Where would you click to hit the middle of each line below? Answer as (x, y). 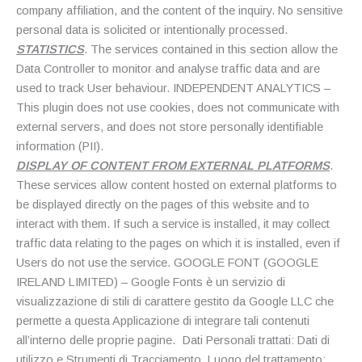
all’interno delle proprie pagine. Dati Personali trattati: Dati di (173, 340)
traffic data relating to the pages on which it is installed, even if (178, 243)
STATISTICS (50, 49)
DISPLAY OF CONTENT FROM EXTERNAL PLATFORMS (173, 165)
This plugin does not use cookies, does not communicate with (178, 107)
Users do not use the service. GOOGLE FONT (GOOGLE (167, 262)
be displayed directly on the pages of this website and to (163, 204)
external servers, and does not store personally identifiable (170, 126)
